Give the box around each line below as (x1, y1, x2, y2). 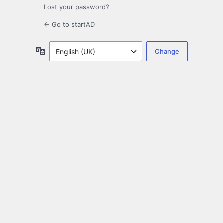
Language (45, 46, 78, 55)
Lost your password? (44, 3, 109, 11)
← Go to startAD (44, 20, 95, 29)
